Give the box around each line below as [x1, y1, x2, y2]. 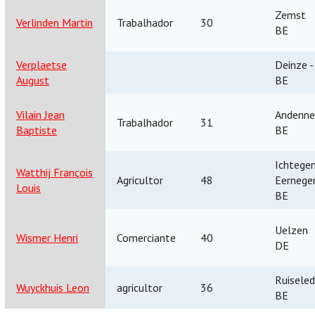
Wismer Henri [16, 230, 78, 245]
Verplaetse [16, 57, 67, 72]
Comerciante [117, 230, 176, 245]
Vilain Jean [16, 107, 65, 122]
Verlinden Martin [16, 15, 93, 30]
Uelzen [275, 222, 308, 237]
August [16, 72, 49, 87]
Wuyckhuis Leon [16, 280, 89, 295]
